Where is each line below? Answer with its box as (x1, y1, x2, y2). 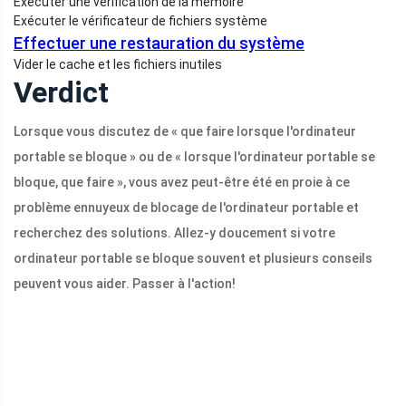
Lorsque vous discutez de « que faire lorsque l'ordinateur (14, 124, 356, 140)
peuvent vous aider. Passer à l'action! (14, 276, 236, 292)
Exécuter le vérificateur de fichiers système (14, 14, 267, 29)
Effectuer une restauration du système (14, 34, 304, 53)
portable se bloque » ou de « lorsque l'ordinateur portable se (14, 150, 375, 165)
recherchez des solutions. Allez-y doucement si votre (14, 226, 335, 241)
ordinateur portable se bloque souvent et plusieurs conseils (14, 251, 372, 266)
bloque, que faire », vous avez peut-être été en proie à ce (14, 175, 350, 190)
